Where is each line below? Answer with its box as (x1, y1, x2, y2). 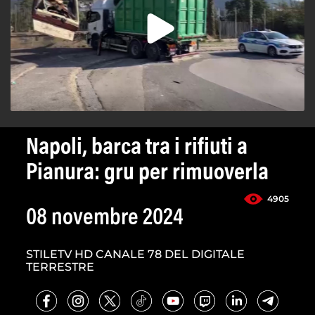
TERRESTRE (26, 260, 94, 274)
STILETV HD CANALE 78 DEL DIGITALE (26, 247, 245, 262)
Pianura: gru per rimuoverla (26, 162, 269, 186)
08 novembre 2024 (26, 207, 184, 231)
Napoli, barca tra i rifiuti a (26, 136, 247, 161)
